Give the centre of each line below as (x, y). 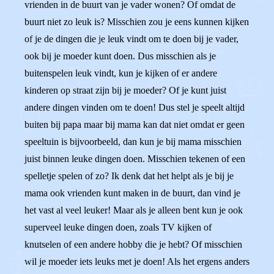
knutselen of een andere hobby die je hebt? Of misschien (133, 244)
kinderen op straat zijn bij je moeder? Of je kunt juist (125, 90)
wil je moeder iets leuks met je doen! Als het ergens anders (137, 261)
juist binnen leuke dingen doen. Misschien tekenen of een (135, 159)
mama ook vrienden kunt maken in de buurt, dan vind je (132, 193)
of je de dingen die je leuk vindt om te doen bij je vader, (131, 39)
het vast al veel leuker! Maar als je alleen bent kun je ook (134, 210)
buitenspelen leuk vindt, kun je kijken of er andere (121, 73)
